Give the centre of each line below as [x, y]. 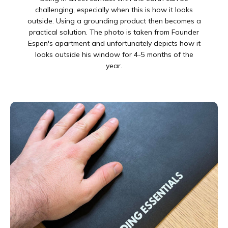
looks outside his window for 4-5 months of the [114, 54]
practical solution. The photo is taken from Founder [114, 32]
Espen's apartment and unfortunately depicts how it [114, 43]
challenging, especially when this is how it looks [114, 9]
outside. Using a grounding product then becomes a [114, 21]
